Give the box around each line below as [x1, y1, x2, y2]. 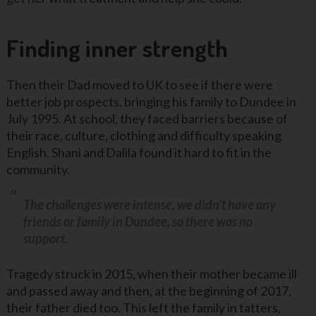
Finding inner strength [6, 32, 228, 63]
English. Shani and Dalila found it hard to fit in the [6, 144, 272, 160]
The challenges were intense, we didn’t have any [23, 196, 276, 212]
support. [23, 230, 68, 246]
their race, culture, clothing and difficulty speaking [6, 127, 281, 143]
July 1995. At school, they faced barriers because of [6, 110, 288, 126]
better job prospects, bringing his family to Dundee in [6, 93, 296, 109]
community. [6, 161, 70, 177]
